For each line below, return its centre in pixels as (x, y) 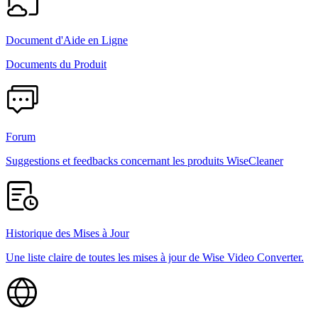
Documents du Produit (56, 64)
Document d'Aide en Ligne (67, 40)
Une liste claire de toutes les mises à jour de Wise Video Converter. (155, 257)
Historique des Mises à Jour (67, 233)
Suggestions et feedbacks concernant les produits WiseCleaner (144, 160)
